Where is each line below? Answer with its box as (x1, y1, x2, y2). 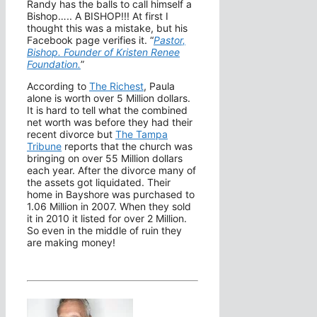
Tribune (27, 140, 62, 153)
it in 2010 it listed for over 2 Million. (27, 212, 187, 225)
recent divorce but (27, 128, 115, 141)
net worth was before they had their (27, 116, 192, 129)
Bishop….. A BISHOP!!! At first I (27, 10, 168, 23)
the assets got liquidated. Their (27, 176, 171, 189)
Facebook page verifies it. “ (27, 34, 154, 47)
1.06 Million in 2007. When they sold (27, 200, 191, 213)
